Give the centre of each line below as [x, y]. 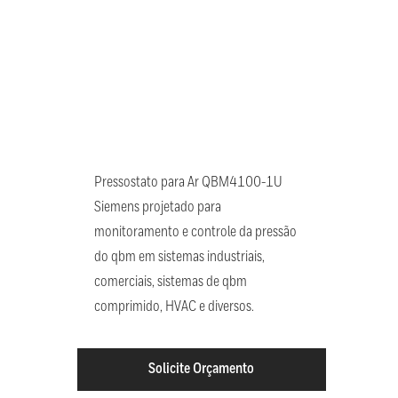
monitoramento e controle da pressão [195, 233]
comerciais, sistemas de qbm [170, 283]
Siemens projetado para [157, 208]
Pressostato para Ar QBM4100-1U [188, 183]
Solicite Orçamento [202, 370]
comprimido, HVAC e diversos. [174, 307]
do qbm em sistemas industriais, [179, 258]
